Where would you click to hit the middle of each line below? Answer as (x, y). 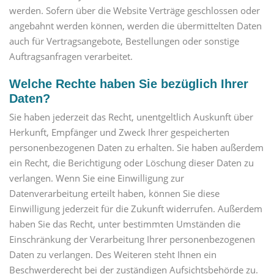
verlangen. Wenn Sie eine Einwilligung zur (97, 178)
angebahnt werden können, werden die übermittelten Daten (135, 25)
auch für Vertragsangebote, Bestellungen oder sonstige (124, 41)
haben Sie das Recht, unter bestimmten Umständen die (125, 224)
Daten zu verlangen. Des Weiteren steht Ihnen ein (113, 255)
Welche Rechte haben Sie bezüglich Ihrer (129, 83)
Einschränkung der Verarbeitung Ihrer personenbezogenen (132, 239)
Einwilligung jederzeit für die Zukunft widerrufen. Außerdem (136, 209)
